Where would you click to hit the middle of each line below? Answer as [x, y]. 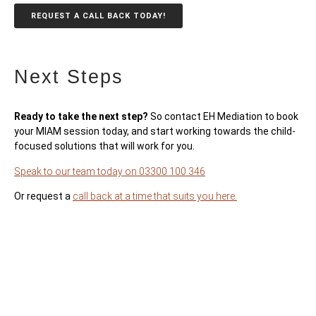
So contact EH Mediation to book [223, 117]
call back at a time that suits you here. [155, 196]
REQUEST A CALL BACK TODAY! [98, 16]
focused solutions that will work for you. [104, 146]
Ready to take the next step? [81, 117]
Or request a [43, 196]
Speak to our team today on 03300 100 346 [110, 171]
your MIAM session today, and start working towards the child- [155, 132]
